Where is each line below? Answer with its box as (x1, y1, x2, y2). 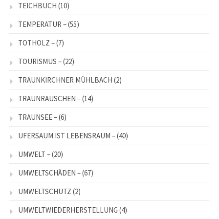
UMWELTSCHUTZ (18, 186, 71, 196)
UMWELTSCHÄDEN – (18, 168, 81, 177)
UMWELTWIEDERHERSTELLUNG (18, 205, 118, 215)
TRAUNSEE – (18, 112, 57, 122)
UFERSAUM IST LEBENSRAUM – (18, 131, 115, 140)
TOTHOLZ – (18, 38, 55, 47)
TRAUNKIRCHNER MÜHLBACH (18, 75, 112, 85)
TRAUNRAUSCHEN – (18, 93, 81, 103)
